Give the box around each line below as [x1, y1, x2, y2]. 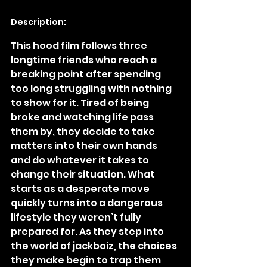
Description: [11, 16, 66, 29]
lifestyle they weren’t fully [11, 210, 143, 225]
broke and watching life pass [11, 110, 156, 125]
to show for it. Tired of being [11, 96, 151, 110]
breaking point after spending [11, 67, 163, 82]
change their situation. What [11, 167, 157, 182]
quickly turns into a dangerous [11, 196, 164, 210]
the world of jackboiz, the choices [11, 239, 179, 253]
